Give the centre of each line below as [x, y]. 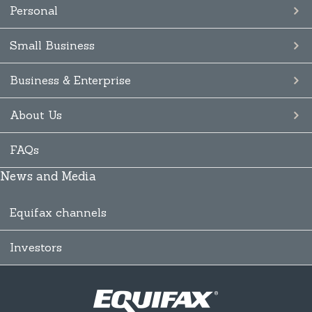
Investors [36, 248]
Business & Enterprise [70, 80]
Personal [34, 11]
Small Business [52, 46]
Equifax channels [58, 213]
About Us [36, 115]
